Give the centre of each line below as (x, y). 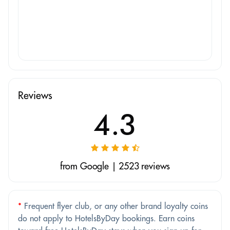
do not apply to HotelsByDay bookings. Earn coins (106, 218)
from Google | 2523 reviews (115, 166)
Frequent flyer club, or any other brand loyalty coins (115, 206)
